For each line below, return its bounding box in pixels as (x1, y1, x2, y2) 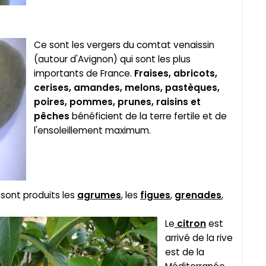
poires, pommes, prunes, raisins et (34, 96, 201, 109)
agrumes (77, 189, 121, 202)
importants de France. (34, 67, 134, 80)
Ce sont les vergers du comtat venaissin (34, 39, 214, 52)
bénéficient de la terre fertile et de (69, 110, 227, 123)
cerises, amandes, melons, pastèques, (34, 81, 220, 94)
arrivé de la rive (165, 232, 233, 245)
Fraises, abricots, (134, 67, 217, 80)
